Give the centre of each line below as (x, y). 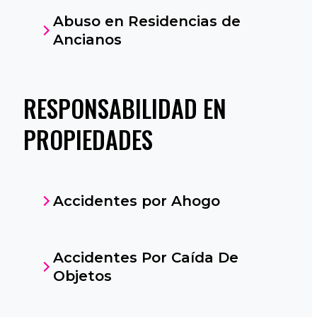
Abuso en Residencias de (146, 21)
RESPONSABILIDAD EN (125, 108)
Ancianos (87, 40)
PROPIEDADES (88, 139)
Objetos (82, 276)
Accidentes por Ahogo (136, 201)
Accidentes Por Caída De (145, 258)
